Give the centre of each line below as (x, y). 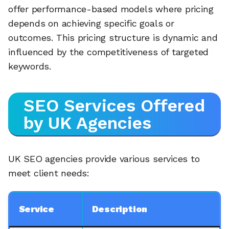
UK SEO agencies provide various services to (104, 158)
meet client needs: (49, 173)
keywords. (30, 66)
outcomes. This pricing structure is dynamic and (113, 38)
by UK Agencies (87, 122)
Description (120, 209)
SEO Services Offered (114, 105)
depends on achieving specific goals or (91, 24)
